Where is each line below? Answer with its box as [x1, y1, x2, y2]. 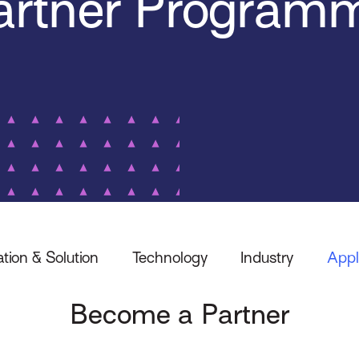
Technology [131, 248, 208, 266]
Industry [240, 248, 294, 266]
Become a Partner [70, 299, 289, 331]
